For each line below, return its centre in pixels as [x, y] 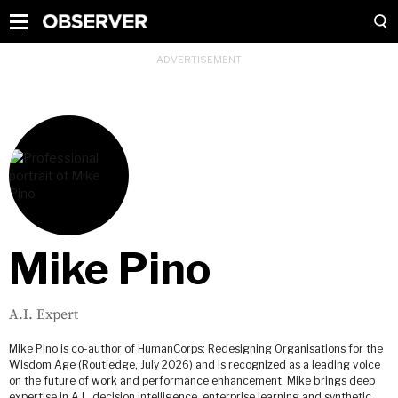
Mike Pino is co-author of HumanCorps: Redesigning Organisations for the [196, 349]
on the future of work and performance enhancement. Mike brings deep [192, 381]
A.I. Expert [44, 314]
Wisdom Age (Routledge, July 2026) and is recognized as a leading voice [195, 365]
